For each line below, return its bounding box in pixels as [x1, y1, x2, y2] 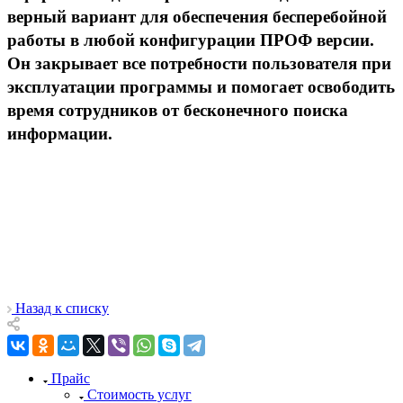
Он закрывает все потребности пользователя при [7, 53, 391, 73]
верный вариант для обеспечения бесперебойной [7, 6, 387, 26]
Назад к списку [15, 300, 109, 316]
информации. [7, 123, 112, 143]
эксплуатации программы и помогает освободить [7, 76, 395, 96]
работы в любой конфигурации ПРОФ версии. [7, 30, 374, 49]
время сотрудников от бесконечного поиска [7, 100, 348, 120]
